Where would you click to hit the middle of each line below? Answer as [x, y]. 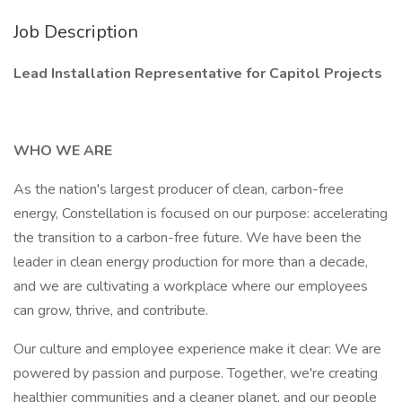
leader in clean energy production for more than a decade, [191, 262]
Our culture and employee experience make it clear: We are [197, 349]
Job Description [76, 32]
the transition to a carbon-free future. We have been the [188, 238]
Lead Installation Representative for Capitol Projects [198, 74]
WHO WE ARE [63, 151]
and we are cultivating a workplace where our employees [191, 286]
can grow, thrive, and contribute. [111, 310]
